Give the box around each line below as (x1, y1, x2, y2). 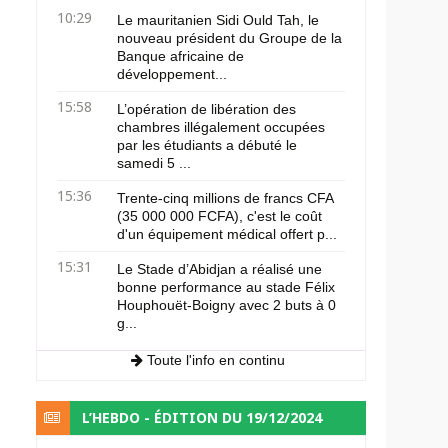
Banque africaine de (116, 48, 244, 64)
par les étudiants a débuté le (116, 137, 297, 153)
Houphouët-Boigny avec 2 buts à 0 (116, 297, 336, 313)
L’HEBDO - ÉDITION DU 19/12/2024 (81, 408, 322, 427)
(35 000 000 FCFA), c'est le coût (116, 208, 322, 224)
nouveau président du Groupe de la (116, 30, 342, 46)
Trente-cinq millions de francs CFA (116, 190, 333, 206)
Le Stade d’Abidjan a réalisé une (116, 261, 322, 277)
